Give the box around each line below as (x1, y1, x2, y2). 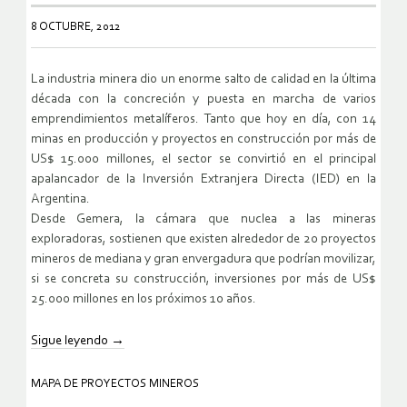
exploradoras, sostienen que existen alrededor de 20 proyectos (31, 233, 376, 247)
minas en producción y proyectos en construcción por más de (31, 133, 376, 147)
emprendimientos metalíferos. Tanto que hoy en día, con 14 (31, 113, 376, 127)
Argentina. (31, 193, 90, 207)
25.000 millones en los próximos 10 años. (31, 293, 256, 307)
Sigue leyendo (31, 334, 111, 349)
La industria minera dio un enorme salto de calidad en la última (31, 73, 376, 87)
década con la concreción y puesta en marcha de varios (31, 93, 376, 107)
